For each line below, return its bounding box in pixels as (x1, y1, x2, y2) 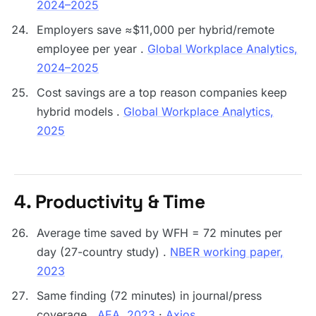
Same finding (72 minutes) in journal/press (37, 288, 262, 303)
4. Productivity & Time (14, 190, 205, 214)
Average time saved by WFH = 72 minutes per (37, 226, 282, 240)
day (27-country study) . (37, 245, 170, 259)
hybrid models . (37, 104, 123, 119)
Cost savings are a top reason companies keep (37, 85, 287, 99)
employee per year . (37, 42, 147, 56)
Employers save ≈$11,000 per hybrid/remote (37, 23, 274, 37)
